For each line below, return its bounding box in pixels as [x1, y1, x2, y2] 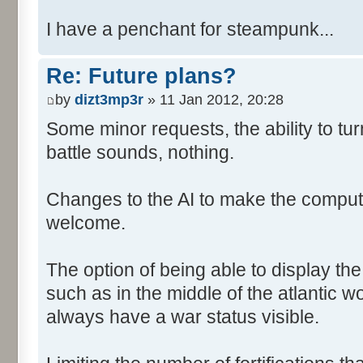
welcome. [46, 212, 126, 234]
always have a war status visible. [46, 306, 319, 328]
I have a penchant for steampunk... [46, 18, 334, 40]
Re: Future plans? [46, 63, 237, 88]
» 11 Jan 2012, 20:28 [143, 92, 284, 109]
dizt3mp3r [75, 92, 143, 109]
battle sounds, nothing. [46, 142, 234, 164]
